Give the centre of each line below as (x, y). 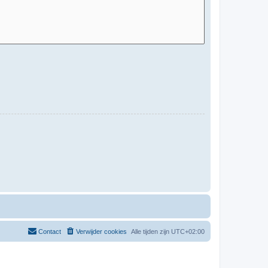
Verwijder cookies (101, 232)
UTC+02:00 (188, 232)
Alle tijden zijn (151, 232)
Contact (50, 232)
